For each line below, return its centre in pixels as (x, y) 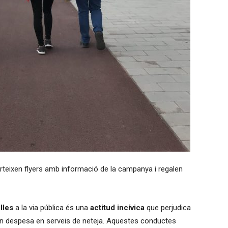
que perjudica (167, 208)
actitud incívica (117, 208)
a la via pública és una (51, 208)
